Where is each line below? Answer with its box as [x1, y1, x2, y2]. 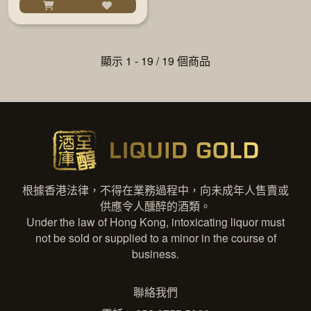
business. [132, 246, 179, 262]
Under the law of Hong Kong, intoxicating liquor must [26, 214, 285, 230]
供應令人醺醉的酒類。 [100, 198, 211, 215]
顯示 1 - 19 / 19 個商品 [101, 53, 210, 69]
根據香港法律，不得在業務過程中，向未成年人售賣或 [22, 182, 289, 199]
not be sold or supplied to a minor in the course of [35, 230, 276, 246]
